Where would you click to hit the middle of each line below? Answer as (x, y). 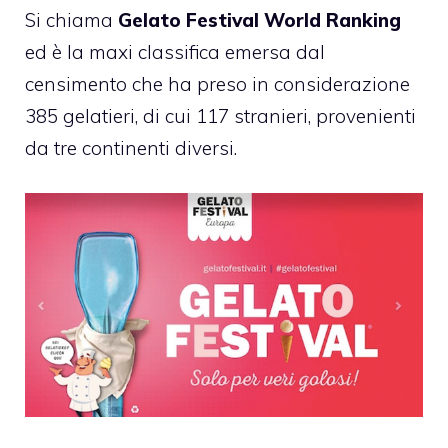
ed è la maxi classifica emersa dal (175, 52)
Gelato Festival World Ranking (259, 20)
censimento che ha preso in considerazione (217, 84)
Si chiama (71, 20)
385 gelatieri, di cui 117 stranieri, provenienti (220, 116)
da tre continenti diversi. (131, 148)
